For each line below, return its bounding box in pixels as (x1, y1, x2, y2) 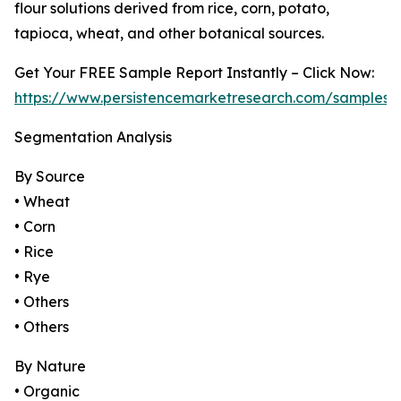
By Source (14, 167, 85, 186)
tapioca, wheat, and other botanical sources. (14, 24, 324, 43)
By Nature (14, 357, 86, 376)
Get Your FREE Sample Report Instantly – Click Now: (14, 64, 374, 82)
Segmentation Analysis (14, 128, 172, 147)
